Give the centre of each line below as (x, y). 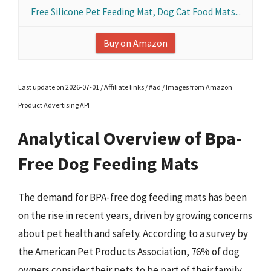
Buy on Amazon (135, 43)
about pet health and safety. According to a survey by (133, 233)
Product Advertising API (54, 105)
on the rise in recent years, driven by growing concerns (135, 215)
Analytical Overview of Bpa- (130, 138)
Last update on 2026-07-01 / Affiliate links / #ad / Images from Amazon (125, 87)
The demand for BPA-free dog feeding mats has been (132, 197)
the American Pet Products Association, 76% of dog (129, 252)
